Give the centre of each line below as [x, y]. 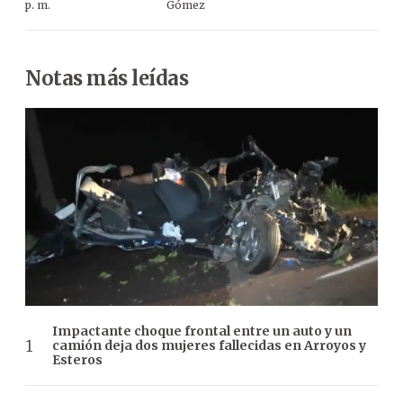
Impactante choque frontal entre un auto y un [202, 331]
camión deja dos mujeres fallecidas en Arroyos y [209, 346]
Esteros [77, 360]
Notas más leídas [107, 78]
